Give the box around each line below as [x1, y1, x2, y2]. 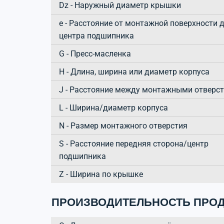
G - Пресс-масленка [59, 48, 131, 58]
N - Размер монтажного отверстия [59, 120, 187, 130]
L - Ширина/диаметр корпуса [59, 102, 168, 112]
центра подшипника [59, 30, 134, 40]
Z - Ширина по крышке [59, 169, 143, 179]
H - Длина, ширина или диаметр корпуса [59, 66, 209, 76]
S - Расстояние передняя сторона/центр [59, 138, 208, 148]
